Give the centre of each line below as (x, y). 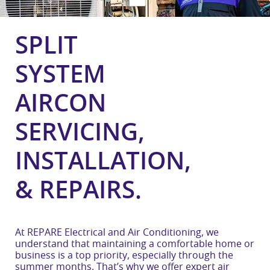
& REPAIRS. (78, 191)
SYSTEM (60, 75)
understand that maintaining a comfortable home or (135, 244)
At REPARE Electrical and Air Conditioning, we (117, 233)
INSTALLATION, (103, 162)
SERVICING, (80, 133)
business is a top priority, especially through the (124, 256)
